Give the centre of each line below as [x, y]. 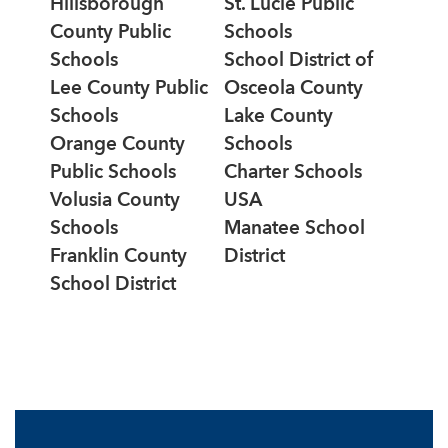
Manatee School [294, 229]
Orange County [117, 145]
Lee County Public [129, 89]
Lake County [278, 117]
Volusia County [115, 201]
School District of [298, 61]
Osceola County [293, 89]
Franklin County [118, 257]
